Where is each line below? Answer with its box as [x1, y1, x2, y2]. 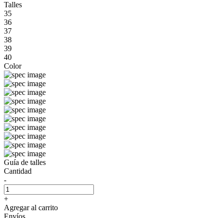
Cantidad [4, 166, 32, 175]
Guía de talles [4, 158, 46, 166]
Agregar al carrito [4, 203, 58, 212]
